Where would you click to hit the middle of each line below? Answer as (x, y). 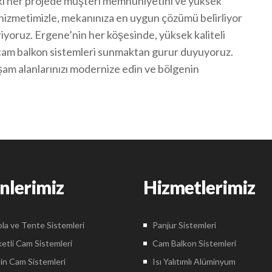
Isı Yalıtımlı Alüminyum (194, 262)
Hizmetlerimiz (199, 187)
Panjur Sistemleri (184, 225)
